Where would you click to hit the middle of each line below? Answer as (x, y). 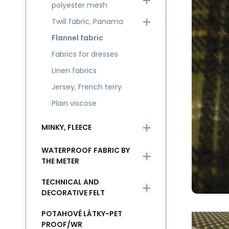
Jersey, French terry (87, 87)
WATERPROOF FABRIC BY (86, 150)
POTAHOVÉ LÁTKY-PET (82, 214)
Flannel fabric (77, 38)
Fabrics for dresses (85, 54)
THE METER (60, 161)
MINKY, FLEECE (66, 127)
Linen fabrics (74, 71)
